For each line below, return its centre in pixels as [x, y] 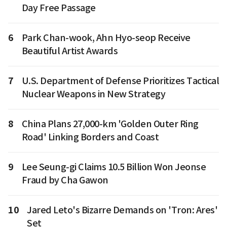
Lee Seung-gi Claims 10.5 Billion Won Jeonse [113, 167]
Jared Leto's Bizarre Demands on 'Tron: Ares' [122, 210]
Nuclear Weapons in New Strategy [93, 94]
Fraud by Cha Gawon [65, 180]
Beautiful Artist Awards [69, 51]
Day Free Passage [59, 8]
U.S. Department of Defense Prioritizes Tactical [120, 81]
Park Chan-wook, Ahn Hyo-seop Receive [106, 38]
